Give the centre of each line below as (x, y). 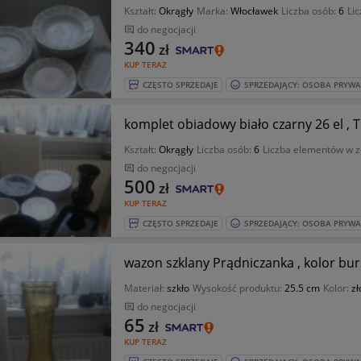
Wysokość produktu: (238, 288)
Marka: (213, 11)
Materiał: (145, 288)
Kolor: (337, 288)
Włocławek (254, 11)
